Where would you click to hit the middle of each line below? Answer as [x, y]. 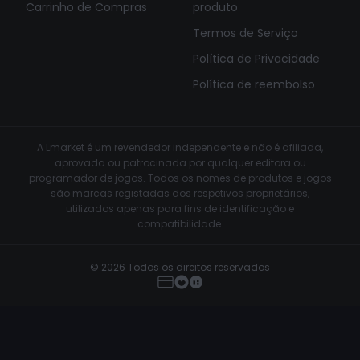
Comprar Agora [268, 333]
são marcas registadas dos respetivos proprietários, [180, 193]
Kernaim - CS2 [59, 323]
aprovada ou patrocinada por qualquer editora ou [180, 163]
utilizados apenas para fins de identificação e [180, 209]
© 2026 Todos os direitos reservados [180, 267]
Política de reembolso [254, 84]
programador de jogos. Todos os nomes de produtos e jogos [180, 178]
